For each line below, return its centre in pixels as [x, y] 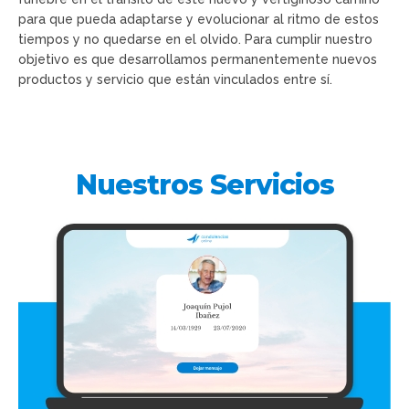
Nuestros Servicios [204, 184]
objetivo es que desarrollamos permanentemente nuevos [198, 59]
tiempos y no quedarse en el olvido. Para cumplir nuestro [195, 39]
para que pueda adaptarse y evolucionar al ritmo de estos [199, 19]
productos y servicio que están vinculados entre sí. [175, 79]
